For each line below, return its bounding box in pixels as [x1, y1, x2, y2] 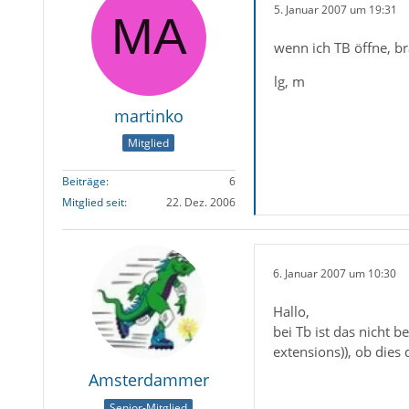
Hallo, [272, 302, 309, 321]
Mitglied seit [61, 194, 124, 211]
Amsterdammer [88, 369, 209, 392]
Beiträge [61, 173, 106, 190]
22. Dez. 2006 [165, 194, 236, 211]
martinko [113, 105, 184, 127]
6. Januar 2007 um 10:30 [272, 265, 396, 281]
